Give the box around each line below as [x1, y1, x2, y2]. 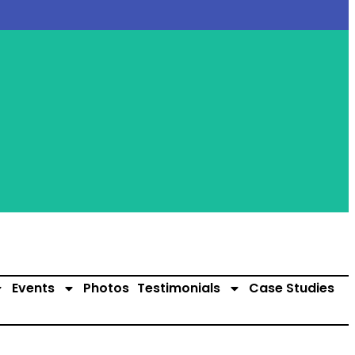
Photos [82, 279, 129, 297]
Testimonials [136, 279, 220, 297]
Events [11, 279, 55, 297]
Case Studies [248, 279, 334, 297]
